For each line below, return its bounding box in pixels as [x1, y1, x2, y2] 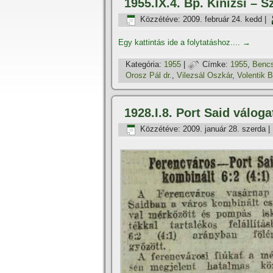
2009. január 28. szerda [183, 124, 266, 134]
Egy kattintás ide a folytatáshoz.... [118, 38, 243, 47]
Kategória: [126, 60, 161, 69]
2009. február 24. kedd [183, 15, 262, 24]
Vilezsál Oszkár [177, 71, 232, 80]
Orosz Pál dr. [126, 71, 172, 80]
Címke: [202, 60, 228, 69]
